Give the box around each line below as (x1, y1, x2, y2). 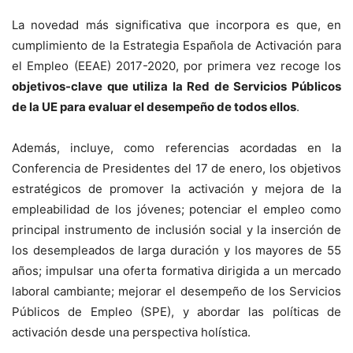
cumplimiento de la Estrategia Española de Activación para (12, 37, 341, 53)
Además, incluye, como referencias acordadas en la (12, 139, 341, 155)
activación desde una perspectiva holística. (12, 324, 251, 340)
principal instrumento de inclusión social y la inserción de (12, 221, 341, 237)
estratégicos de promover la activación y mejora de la (12, 180, 341, 196)
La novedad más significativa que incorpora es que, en (12, 17, 341, 32)
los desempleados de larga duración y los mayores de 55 (12, 242, 341, 258)
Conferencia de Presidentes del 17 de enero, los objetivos (12, 160, 341, 176)
